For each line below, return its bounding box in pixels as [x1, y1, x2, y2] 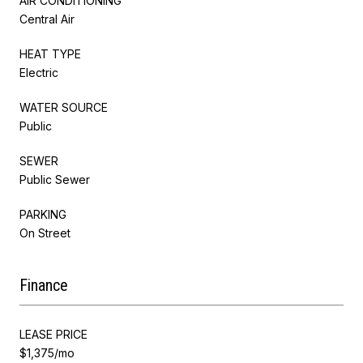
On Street [19, 225, 70, 240]
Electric [19, 65, 58, 79]
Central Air [19, 11, 75, 26]
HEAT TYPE [19, 46, 81, 61]
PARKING [19, 207, 66, 221]
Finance [19, 275, 68, 295]
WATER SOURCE [19, 100, 108, 114]
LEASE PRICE [19, 327, 88, 341]
